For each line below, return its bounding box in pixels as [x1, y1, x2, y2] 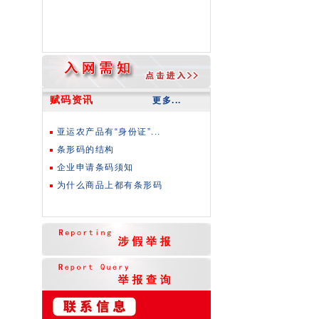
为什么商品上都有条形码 [56, 180, 162, 191]
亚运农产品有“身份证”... [56, 127, 161, 137]
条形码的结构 [56, 145, 115, 155]
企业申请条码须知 [56, 162, 134, 173]
